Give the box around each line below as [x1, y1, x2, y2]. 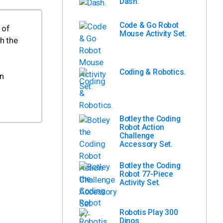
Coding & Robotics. [119, 67, 186, 77]
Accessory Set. [119, 139, 173, 149]
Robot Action [119, 122, 164, 132]
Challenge [119, 131, 154, 141]
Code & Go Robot [119, 20, 179, 30]
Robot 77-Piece [119, 169, 173, 179]
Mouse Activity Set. [119, 29, 187, 39]
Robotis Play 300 [119, 208, 178, 218]
